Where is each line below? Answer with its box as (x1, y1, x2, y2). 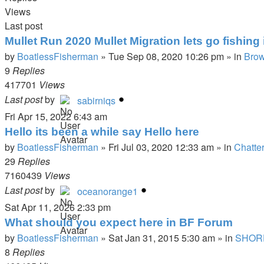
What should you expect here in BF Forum (5, 216, 233, 229)
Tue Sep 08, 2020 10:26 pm (108, 49, 224, 63)
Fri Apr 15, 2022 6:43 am (5, 110, 107, 123)
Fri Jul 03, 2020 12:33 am (108, 140, 214, 154)
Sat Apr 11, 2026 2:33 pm (5, 200, 111, 214)
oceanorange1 (77, 184, 138, 198)
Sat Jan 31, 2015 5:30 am (108, 231, 215, 245)
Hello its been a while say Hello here (5, 126, 199, 138)
